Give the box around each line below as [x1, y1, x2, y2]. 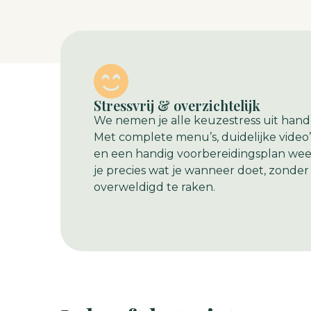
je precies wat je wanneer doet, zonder [94, 164, 309, 177]
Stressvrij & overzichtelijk [94, 96, 260, 115]
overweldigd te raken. [94, 180, 215, 194]
